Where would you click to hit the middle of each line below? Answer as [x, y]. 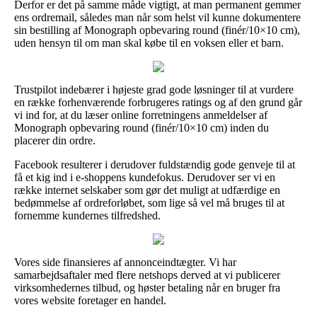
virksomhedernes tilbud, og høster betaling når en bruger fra [147, 287]
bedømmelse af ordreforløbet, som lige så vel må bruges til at [149, 202]
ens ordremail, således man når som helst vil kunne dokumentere [157, 17]
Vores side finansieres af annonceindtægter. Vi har [125, 262]
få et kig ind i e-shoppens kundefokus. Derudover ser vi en [145, 177]
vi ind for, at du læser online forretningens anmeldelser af [141, 115]
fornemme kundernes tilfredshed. [87, 215]
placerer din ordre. [55, 140]
